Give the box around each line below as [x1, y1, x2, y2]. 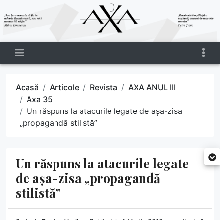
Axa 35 [27, 94, 53, 104]
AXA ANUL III [128, 82, 176, 92]
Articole [50, 82, 79, 92]
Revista [90, 82, 117, 92]
